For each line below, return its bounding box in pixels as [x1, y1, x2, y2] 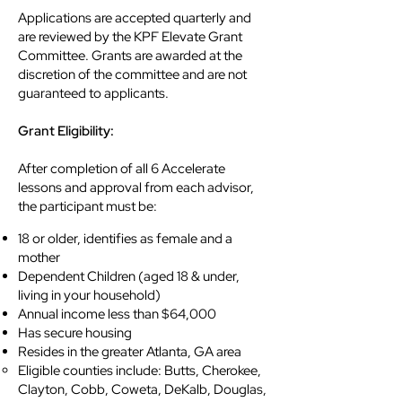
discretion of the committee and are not [18, 66, 247, 83]
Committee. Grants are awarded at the [18, 47, 242, 65]
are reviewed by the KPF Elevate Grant [18, 28, 242, 46]
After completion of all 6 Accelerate [18, 160, 225, 178]
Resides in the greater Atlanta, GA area [18, 343, 241, 361]
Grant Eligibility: [18, 122, 114, 140]
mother [18, 249, 60, 267]
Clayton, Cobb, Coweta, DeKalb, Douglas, [18, 380, 267, 398]
